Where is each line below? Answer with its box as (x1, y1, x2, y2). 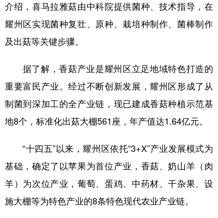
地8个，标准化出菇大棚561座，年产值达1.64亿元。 (5, 114, 208, 127)
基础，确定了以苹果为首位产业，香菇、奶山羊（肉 (5, 159, 213, 172)
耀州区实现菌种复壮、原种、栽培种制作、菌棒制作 (5, 17, 213, 30)
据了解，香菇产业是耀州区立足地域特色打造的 (5, 61, 213, 74)
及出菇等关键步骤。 (5, 34, 84, 47)
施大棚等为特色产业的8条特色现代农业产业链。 (5, 194, 194, 207)
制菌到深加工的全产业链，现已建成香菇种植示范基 (5, 96, 213, 109)
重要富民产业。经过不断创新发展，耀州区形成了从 (5, 79, 213, 92)
